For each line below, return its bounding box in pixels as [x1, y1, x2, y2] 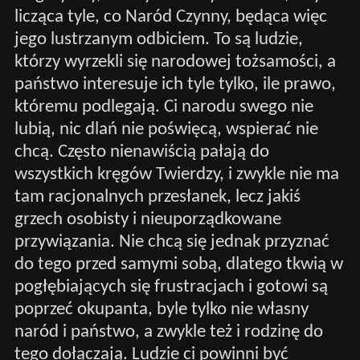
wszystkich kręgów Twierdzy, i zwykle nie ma [14, 165, 339, 184]
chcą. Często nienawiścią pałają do [14, 142, 269, 162]
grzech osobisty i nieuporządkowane [14, 210, 281, 229]
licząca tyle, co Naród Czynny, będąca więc [14, 7, 327, 27]
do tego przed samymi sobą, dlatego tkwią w [14, 255, 343, 274]
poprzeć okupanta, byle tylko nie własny [14, 300, 309, 319]
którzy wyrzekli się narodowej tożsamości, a [14, 52, 336, 72]
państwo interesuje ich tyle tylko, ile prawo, [14, 75, 336, 94]
